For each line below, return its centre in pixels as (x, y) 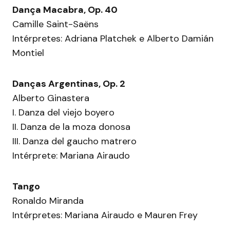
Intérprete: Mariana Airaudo (71, 156)
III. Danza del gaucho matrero (74, 141)
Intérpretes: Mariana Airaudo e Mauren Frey (105, 215)
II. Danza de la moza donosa (71, 127)
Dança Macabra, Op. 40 (65, 10)
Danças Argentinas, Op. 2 (69, 84)
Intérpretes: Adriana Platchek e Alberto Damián (113, 39)
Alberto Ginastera (51, 98)
